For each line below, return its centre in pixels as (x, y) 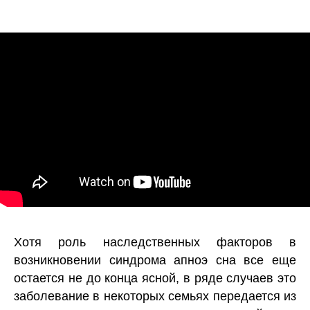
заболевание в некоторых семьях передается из (155, 297)
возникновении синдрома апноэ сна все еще (155, 261)
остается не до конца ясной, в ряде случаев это (155, 279)
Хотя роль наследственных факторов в (155, 243)
